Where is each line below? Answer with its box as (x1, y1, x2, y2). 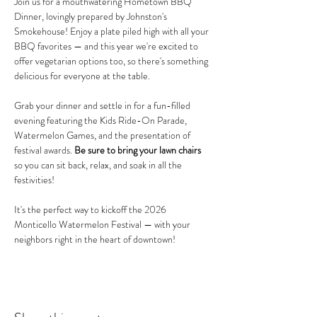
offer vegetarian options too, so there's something (14, 54, 210, 68)
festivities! (14, 173, 54, 187)
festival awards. (14, 143, 74, 157)
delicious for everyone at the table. (14, 69, 150, 83)
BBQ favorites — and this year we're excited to (14, 39, 200, 53)
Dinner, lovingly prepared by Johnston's (14, 9, 169, 23)
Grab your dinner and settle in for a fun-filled (14, 98, 192, 113)
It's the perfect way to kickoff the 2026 (14, 202, 168, 217)
